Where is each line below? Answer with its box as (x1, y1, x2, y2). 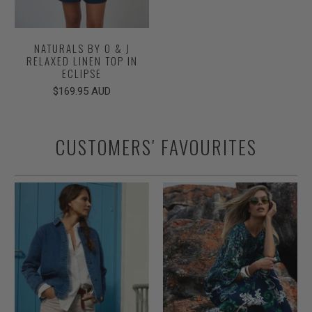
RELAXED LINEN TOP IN (26, 53, 138, 69)
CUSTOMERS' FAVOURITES (55, 132, 257, 161)
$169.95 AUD (53, 85, 111, 98)
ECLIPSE (62, 65, 102, 81)
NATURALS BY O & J (33, 40, 130, 56)
